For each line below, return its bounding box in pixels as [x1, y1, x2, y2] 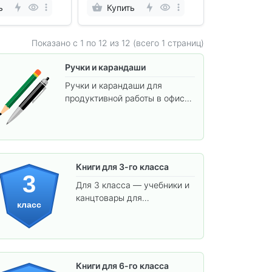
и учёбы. [64, 106, 100, 117]
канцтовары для [75, 192, 142, 203]
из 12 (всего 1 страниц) [107, 37, 204, 48]
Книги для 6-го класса [75, 260, 169, 271]
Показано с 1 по [31, 37, 98, 48]
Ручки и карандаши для [64, 80, 162, 91]
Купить [107, 2, 135, 13]
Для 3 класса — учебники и [75, 180, 189, 191]
